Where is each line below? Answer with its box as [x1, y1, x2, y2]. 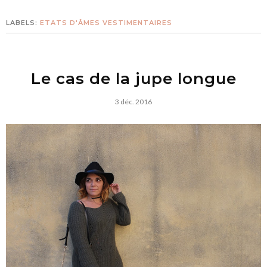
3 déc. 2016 [115, 97, 152, 107]
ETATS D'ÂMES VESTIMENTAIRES [40, 18, 172, 27]
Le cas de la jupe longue [30, 69, 237, 89]
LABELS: [6, 18, 40, 27]
